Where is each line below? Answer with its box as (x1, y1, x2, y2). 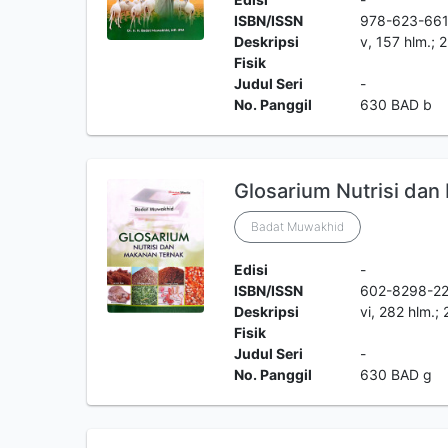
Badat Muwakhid (250, 219, 344, 234)
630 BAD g (360, 366, 433, 383)
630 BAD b (360, 96, 433, 113)
